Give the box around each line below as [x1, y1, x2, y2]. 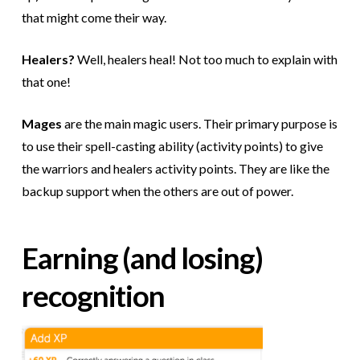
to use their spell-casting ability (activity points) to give [21, 138, 323, 154]
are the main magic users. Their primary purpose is [61, 116, 337, 132]
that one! [21, 74, 71, 90]
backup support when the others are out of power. [21, 183, 293, 199]
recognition [21, 277, 166, 313]
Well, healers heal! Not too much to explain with [74, 51, 337, 67]
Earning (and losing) [21, 239, 263, 276]
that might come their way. [21, 10, 166, 26]
